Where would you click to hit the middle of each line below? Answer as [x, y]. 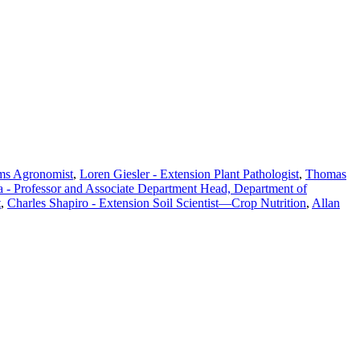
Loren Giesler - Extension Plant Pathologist [189, 174]
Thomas [326, 174]
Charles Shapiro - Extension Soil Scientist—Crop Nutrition [157, 203]
